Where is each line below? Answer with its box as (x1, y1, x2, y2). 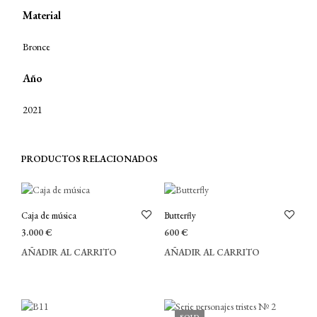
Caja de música (21, 209, 76, 221)
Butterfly (163, 209, 196, 221)
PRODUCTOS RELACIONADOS (21, 152, 158, 165)
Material (23, 7, 61, 23)
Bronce (23, 40, 50, 53)
